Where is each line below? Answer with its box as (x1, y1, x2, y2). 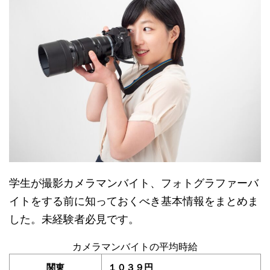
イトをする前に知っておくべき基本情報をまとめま (9, 194, 259, 207)
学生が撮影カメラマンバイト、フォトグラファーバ (9, 176, 259, 189)
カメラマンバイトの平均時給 (72, 240, 198, 253)
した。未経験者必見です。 (9, 212, 139, 225)
